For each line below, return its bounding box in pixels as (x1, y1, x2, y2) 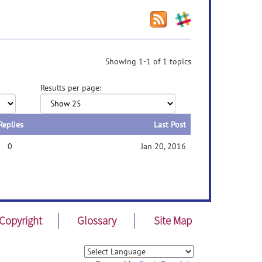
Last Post (154, 119, 186, 130)
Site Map (154, 213, 192, 227)
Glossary (77, 213, 116, 227)
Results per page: (40, 82, 101, 93)
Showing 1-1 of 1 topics (105, 56, 191, 67)
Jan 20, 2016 (141, 141, 186, 151)
